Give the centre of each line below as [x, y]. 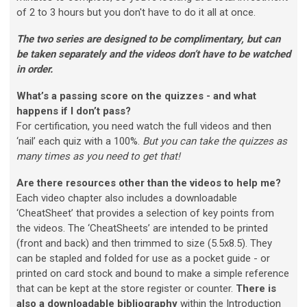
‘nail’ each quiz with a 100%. [79, 142]
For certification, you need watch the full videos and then [144, 126]
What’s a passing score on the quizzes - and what [136, 96]
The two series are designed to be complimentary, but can [148, 39]
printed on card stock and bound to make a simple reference [153, 274]
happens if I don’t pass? [74, 111]
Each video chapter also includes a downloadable [127, 198]
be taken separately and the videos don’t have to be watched [153, 54]
